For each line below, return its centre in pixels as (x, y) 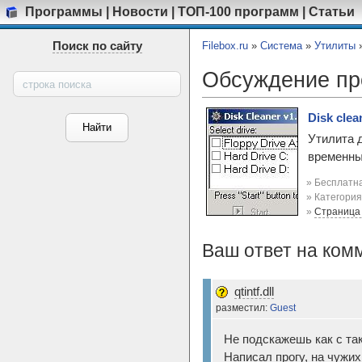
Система (281, 46)
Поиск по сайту (97, 46)
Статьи (332, 11)
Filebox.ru (225, 46)
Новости (140, 11)
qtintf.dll (254, 291)
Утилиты (335, 46)
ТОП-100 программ (238, 11)
